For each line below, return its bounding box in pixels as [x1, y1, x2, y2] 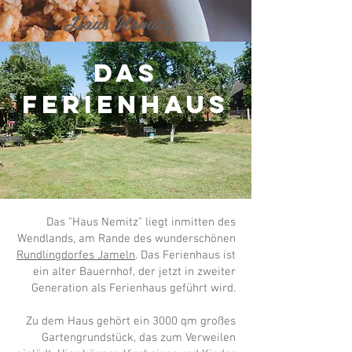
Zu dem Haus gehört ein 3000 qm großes [26, 314, 236, 328]
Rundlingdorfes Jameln [16, 248, 135, 262]
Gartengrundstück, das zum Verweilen [42, 331, 236, 345]
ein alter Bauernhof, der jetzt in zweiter [33, 265, 236, 279]
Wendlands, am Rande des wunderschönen [17, 232, 236, 246]
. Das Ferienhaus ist [135, 248, 236, 262]
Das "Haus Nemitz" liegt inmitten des [46, 215, 236, 229]
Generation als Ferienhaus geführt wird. [31, 281, 236, 295]
